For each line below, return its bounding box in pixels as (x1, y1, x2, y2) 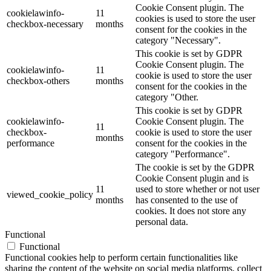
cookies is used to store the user (135, 13, 255, 24)
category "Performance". (135, 148, 230, 159)
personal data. (135, 216, 188, 227)
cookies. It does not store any (135, 205, 246, 216)
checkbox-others (7, 75, 70, 86)
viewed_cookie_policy (7, 189, 93, 200)
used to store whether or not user (135, 183, 260, 194)
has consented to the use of (135, 194, 238, 205)
